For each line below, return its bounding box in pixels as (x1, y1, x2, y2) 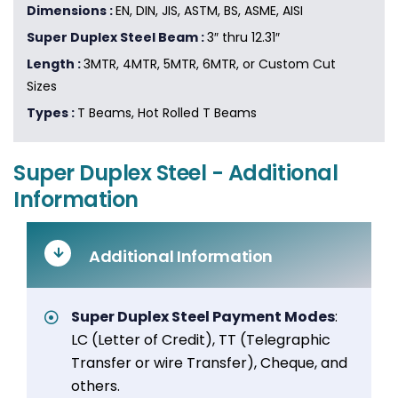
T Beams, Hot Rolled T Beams (77, 104, 257, 123)
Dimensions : (27, 2, 115, 20)
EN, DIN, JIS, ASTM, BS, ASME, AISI (115, 2, 303, 20)
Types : (27, 104, 77, 123)
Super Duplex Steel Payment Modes (71, 306, 335, 328)
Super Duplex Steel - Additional (13, 158, 338, 188)
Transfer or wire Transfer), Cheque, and (71, 353, 347, 374)
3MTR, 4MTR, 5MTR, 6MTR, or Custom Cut (84, 55, 336, 74)
